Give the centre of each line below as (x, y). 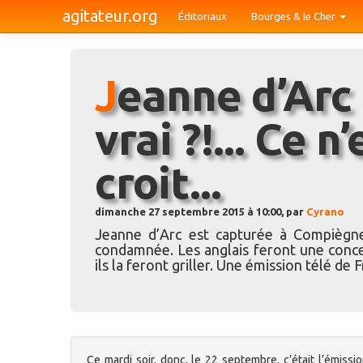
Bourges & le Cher (295, 16)
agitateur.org (110, 16)
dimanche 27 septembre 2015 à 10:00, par (201, 211)
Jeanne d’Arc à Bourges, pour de (106, 95)
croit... (158, 182)
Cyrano (325, 211)
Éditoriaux (203, 16)
